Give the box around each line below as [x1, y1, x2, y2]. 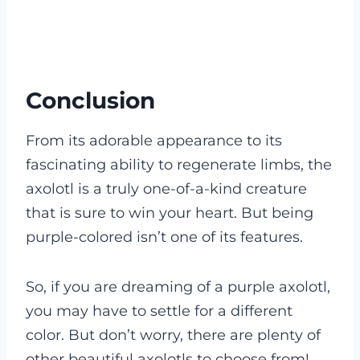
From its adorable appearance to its [26, 131, 282, 149]
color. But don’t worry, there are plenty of [26, 325, 321, 344]
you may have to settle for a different [26, 301, 292, 320]
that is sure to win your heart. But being [26, 203, 313, 222]
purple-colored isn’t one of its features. [26, 227, 303, 246]
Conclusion [26, 86, 155, 114]
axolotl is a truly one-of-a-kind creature [26, 179, 307, 198]
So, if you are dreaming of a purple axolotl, [26, 277, 330, 296]
